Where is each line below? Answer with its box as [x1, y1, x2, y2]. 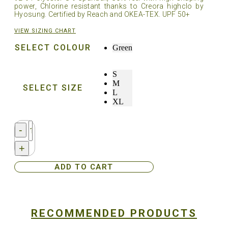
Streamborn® [28, 120, 71, 129]
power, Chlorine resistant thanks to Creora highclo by [14, 2, 204, 11]
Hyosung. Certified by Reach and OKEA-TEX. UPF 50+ [14, 10, 190, 19]
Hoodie [28, 148, 52, 157]
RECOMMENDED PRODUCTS [31, 207, 197, 220]
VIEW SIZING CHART [14, 27, 76, 35]
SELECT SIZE [23, 83, 83, 93]
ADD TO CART [54, 162, 113, 172]
